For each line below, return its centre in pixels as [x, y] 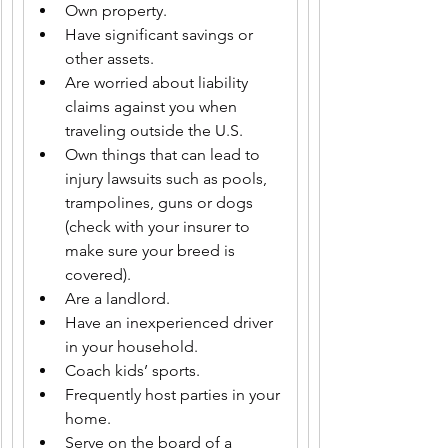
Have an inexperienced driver [171, 322]
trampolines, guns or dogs [161, 202]
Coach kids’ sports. [132, 370]
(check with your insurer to [159, 226]
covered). [98, 274]
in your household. [131, 346]
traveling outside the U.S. [154, 130]
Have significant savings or [161, 34]
